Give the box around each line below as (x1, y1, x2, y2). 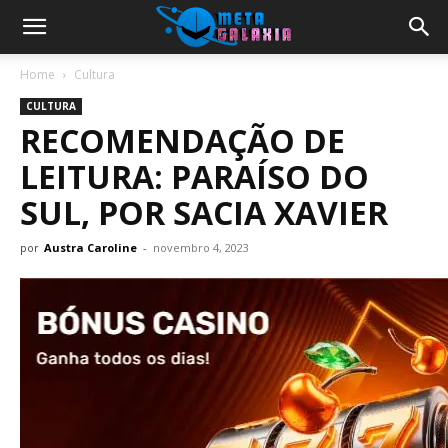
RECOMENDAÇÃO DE (20, 119, 345, 162)
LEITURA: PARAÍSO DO (20, 155, 369, 198)
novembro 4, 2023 (153, 240, 249, 255)
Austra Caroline (44, 240, 137, 255)
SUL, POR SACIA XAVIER (20, 191, 388, 234)
